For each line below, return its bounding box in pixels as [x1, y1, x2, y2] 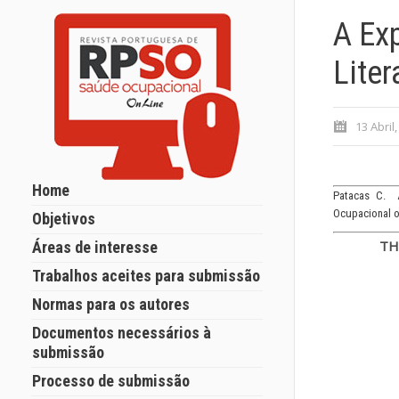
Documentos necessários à [32, 323, 211, 342]
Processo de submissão [32, 371, 190, 390]
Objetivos [32, 209, 95, 228]
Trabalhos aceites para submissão [32, 266, 260, 285]
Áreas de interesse [32, 238, 158, 256]
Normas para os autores [32, 295, 190, 313]
